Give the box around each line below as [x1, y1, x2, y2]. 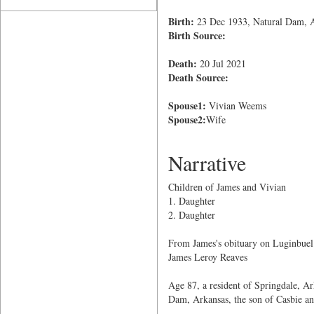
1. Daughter [168, 194, 215, 207]
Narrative [168, 149, 246, 177]
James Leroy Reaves [168, 250, 247, 264]
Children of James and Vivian [168, 180, 286, 193]
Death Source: [168, 70, 228, 85]
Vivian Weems [205, 99, 266, 112]
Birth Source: [168, 28, 226, 43]
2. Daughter [168, 208, 215, 221]
